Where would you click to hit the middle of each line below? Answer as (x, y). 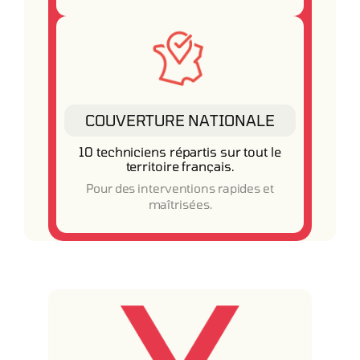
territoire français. (180, 166)
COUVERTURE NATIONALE (180, 120)
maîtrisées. (180, 204)
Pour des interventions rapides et (180, 188)
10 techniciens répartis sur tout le (180, 151)
